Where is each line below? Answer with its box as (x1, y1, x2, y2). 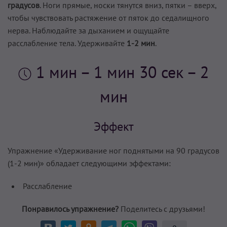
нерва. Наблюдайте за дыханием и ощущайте (8, 25, 169, 36)
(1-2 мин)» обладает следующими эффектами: (8, 158, 171, 169)
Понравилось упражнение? (22, 204, 119, 214)
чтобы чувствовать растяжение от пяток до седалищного (8, 13, 209, 23)
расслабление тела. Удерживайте (8, 38, 127, 49)
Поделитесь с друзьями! (119, 204, 205, 214)
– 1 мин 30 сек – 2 (80, 61, 209, 83)
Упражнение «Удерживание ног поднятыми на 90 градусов (8, 145, 219, 156)
